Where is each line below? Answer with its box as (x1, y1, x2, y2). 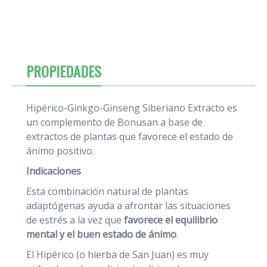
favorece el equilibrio (124, 213, 218, 227)
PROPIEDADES (26, 60, 101, 82)
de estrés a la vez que (26, 213, 124, 227)
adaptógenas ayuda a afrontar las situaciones (26, 199, 231, 213)
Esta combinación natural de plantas (26, 185, 188, 198)
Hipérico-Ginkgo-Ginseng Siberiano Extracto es (26, 101, 237, 115)
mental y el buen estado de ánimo (26, 228, 176, 241)
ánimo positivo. (26, 144, 94, 158)
